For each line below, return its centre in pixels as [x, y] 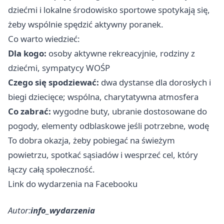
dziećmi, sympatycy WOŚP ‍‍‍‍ [60, 68]
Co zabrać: [29, 111]
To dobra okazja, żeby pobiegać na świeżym [91, 140]
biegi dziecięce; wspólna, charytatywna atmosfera [103, 97]
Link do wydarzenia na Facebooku [73, 184]
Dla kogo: [27, 53]
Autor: [19, 210]
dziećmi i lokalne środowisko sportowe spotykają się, [109, 10]
